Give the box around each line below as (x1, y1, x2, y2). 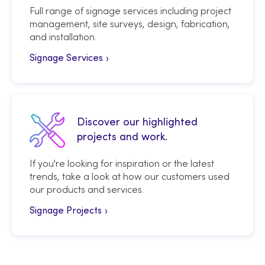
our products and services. (30, 183, 144, 195)
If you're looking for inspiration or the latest (30, 157, 214, 169)
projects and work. (77, 132, 167, 143)
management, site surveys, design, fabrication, (30, 18, 230, 30)
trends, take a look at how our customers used (30, 170, 230, 182)
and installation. (30, 31, 96, 43)
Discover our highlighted (77, 118, 198, 128)
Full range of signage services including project (30, 5, 231, 17)
